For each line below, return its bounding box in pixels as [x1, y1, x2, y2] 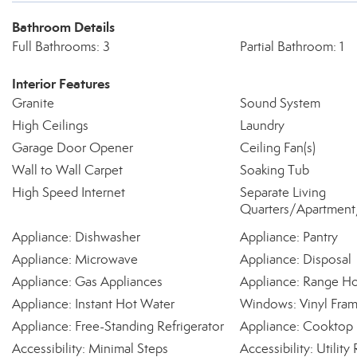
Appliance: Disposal [239, 251, 351, 268]
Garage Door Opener [12, 139, 133, 156]
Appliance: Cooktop [239, 318, 353, 335]
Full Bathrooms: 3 [12, 38, 110, 55]
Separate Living [239, 184, 326, 201]
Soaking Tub [239, 162, 309, 178]
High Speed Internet [12, 184, 125, 201]
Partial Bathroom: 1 [239, 38, 344, 55]
